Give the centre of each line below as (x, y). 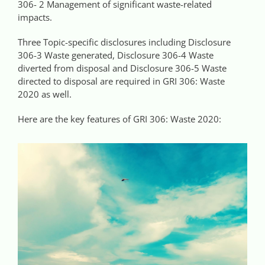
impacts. (35, 17)
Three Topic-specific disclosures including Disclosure (124, 42)
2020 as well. (45, 94)
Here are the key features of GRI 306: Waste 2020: (119, 119)
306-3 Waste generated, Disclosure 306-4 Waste (116, 55)
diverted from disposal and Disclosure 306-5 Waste (122, 68)
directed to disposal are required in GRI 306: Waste (121, 81)
